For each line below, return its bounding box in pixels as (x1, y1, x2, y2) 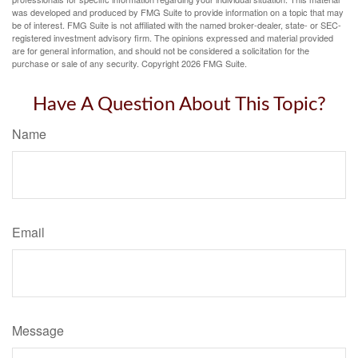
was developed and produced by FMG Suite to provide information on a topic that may (12, 6, 344, 19)
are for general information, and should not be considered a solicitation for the (12, 44, 309, 58)
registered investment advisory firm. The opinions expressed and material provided (12, 31, 333, 45)
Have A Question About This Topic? (32, 95, 326, 115)
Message (12, 321, 64, 340)
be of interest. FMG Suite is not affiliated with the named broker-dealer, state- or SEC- (12, 18, 341, 32)
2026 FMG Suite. (181, 57, 247, 70)
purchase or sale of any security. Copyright (12, 57, 181, 70)
